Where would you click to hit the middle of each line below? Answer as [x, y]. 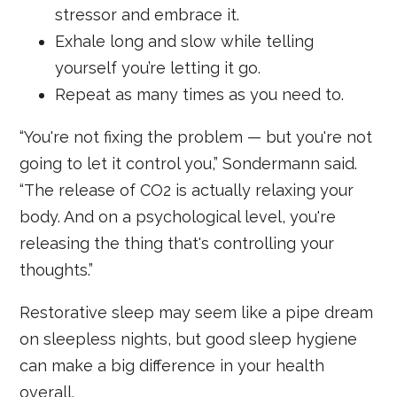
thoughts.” [57, 269]
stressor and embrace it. [148, 14]
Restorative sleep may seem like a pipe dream [197, 312]
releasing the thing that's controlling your [177, 243]
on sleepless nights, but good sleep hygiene [189, 339]
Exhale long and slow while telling [185, 41]
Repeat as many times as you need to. [200, 94]
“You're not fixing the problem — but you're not [196, 136]
